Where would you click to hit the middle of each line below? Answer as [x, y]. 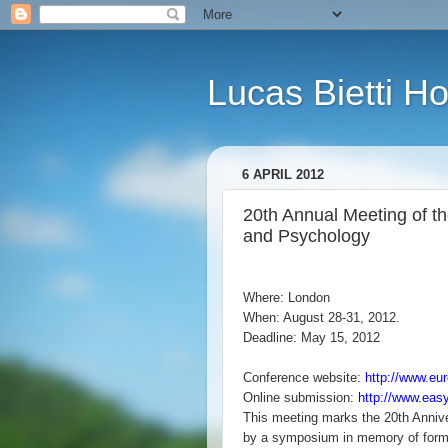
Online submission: [300, 397]
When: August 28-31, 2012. [321, 317]
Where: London [286, 297]
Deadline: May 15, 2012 [311, 337]
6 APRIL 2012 [283, 175]
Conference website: [304, 377]
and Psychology [306, 235]
